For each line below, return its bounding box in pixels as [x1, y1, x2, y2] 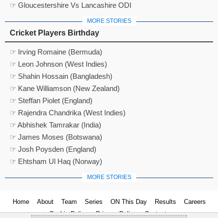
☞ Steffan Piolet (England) [10, 96, 92, 105]
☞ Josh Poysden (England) [10, 145, 96, 154]
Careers [183, 198, 206, 206]
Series [84, 198, 103, 206]
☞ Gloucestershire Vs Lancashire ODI [10, 1, 131, 10]
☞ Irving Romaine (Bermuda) [10, 48, 102, 56]
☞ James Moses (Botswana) [10, 133, 102, 142]
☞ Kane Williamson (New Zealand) [10, 84, 120, 93]
